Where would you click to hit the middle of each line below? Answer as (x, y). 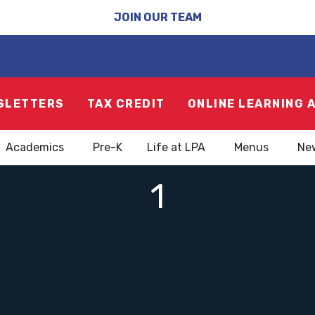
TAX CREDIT (126, 103)
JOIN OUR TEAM (157, 17)
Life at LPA (176, 147)
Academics (35, 147)
